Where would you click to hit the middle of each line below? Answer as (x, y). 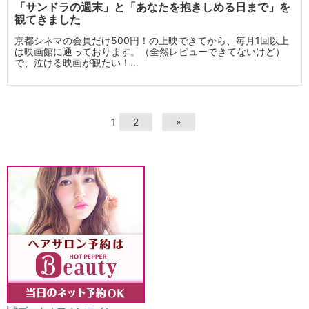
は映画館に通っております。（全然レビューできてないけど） (150, 51)
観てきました (48, 19)
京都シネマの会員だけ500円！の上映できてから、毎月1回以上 (152, 40)
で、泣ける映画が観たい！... (77, 62)
